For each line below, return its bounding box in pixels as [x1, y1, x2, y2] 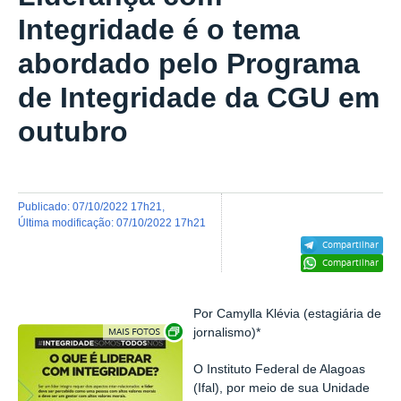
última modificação [26, 217, 111, 229]
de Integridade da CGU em [18, 81, 380, 114]
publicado [25, 200, 67, 213]
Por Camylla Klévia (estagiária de [193, 306, 382, 320]
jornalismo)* [193, 325, 261, 339]
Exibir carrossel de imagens [190, 317, 328, 333]
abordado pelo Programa [18, 47, 360, 80]
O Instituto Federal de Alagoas [193, 363, 366, 377]
